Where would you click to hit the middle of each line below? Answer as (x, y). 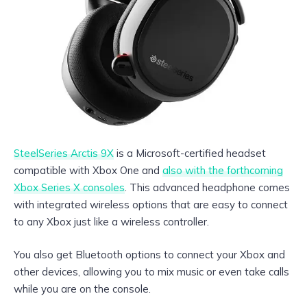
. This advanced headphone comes (207, 187)
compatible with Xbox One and (88, 170)
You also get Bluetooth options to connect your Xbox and (149, 254)
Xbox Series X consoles (69, 187)
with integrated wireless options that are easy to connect (151, 204)
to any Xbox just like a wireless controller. (111, 221)
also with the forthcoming (223, 170)
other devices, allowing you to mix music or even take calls (151, 271)
